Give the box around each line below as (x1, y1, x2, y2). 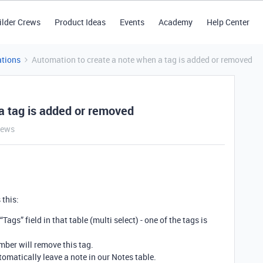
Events (119, 16, 144, 28)
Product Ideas (54, 16, 106, 28)
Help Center (206, 16, 249, 28)
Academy (158, 16, 193, 28)
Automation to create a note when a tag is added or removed (32, 54, 252, 65)
